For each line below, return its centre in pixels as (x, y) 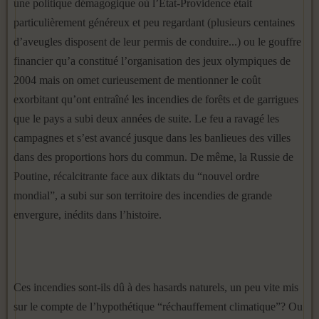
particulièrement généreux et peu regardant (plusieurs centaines (154, 22)
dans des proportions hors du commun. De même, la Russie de (153, 157)
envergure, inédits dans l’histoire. (88, 215)
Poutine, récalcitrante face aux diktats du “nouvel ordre (136, 176)
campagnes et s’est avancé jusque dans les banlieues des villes (152, 138)
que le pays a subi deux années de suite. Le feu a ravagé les (146, 119)
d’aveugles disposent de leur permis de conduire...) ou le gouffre (157, 42)
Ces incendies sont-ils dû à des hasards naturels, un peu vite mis (156, 287)
